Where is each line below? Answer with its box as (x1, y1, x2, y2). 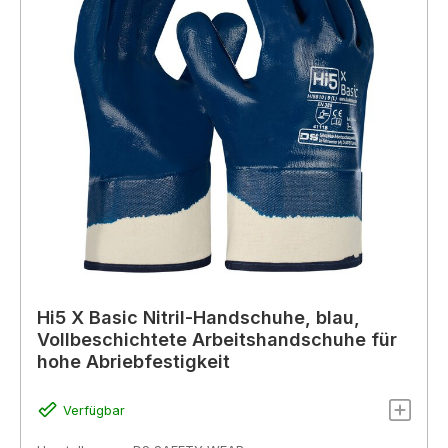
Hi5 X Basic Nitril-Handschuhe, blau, (37, 307, 360, 329)
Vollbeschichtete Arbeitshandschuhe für (37, 329, 397, 351)
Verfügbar (62, 402, 125, 418)
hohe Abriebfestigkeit (37, 351, 230, 373)
